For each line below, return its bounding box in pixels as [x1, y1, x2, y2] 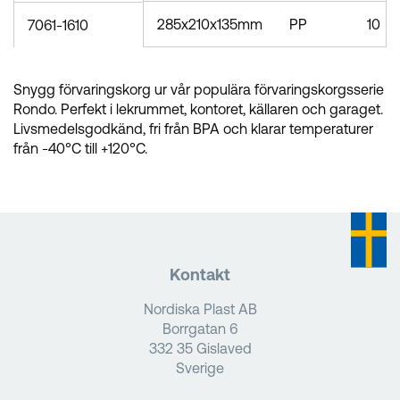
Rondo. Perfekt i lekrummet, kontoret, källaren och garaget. [13, 101, 383, 118]
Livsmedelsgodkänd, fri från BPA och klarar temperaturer [13, 121, 373, 137]
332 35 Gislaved [148, 340, 252, 357]
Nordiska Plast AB [143, 301, 257, 318]
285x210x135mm [156, 16, 262, 33]
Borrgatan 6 [162, 321, 237, 337]
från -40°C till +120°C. [13, 140, 147, 157]
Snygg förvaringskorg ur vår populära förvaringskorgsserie [13, 81, 384, 98]
